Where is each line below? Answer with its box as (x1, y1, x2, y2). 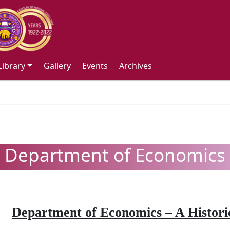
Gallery (44, 60, 71, 71)
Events (82, 60, 108, 71)
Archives (119, 60, 152, 71)
